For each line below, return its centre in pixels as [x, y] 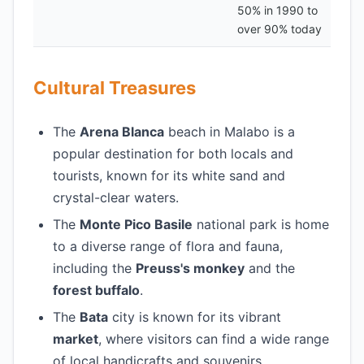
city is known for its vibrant [195, 317]
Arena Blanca [122, 132]
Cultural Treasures [115, 88]
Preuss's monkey [190, 268]
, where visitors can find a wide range [214, 339]
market [76, 339]
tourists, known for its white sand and [169, 175]
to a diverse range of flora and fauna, [168, 246]
